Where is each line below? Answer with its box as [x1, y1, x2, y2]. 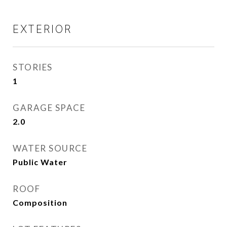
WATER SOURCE [13, 143, 87, 154]
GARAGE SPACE [13, 102, 85, 113]
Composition [13, 198, 67, 208]
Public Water [13, 157, 67, 167]
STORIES [13, 62, 53, 73]
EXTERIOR [13, 23, 72, 36]
